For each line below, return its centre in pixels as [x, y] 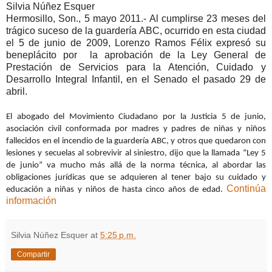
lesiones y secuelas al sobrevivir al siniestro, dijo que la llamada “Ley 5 [136, 154]
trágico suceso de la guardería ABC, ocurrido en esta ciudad [136, 31]
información [31, 201]
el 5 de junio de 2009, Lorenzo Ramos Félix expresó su [136, 43]
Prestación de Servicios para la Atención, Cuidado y [136, 67]
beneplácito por [45, 55]
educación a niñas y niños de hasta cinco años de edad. [116, 190]
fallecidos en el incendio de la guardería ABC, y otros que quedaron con [136, 141]
